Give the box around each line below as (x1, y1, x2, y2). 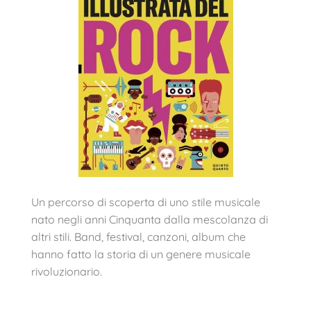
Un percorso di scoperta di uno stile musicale (31, 195, 260, 209)
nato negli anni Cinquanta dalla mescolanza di (31, 212, 268, 226)
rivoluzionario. (31, 264, 105, 278)
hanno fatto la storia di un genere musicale (31, 247, 251, 261)
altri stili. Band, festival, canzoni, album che (31, 230, 246, 244)
